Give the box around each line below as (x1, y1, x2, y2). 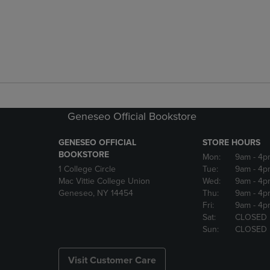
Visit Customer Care (68, 254, 156, 266)
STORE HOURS (202, 137, 260, 148)
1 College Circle (58, 164, 116, 174)
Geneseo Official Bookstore (67, 110, 196, 123)
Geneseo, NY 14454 (58, 188, 133, 198)
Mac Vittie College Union (58, 176, 150, 186)
